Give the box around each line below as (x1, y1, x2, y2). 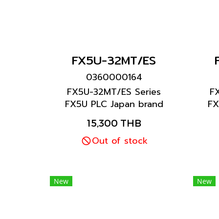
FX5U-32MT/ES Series (67, 85, 161, 99)
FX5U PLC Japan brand (65, 97, 163, 111)
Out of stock (91, 134, 148, 148)
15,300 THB (87, 117, 141, 129)
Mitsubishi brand (79, 109, 150, 123)
